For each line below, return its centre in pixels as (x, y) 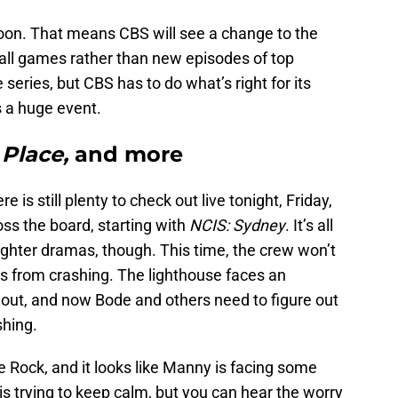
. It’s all (309, 226)
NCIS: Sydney (237, 226)
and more (129, 155)
